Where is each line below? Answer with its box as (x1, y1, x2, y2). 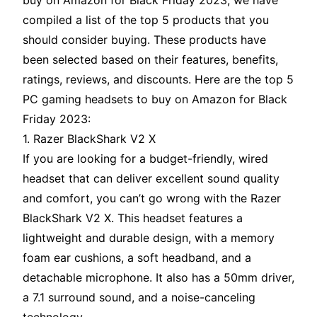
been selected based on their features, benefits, (23, 52, 278, 67)
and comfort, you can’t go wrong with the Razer (23, 191, 281, 206)
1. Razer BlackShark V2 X (23, 132, 156, 146)
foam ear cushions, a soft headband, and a (23, 250, 251, 265)
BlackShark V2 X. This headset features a (23, 211, 243, 226)
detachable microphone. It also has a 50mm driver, (23, 270, 294, 285)
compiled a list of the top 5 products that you (23, 13, 269, 28)
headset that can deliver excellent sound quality (23, 171, 279, 186)
